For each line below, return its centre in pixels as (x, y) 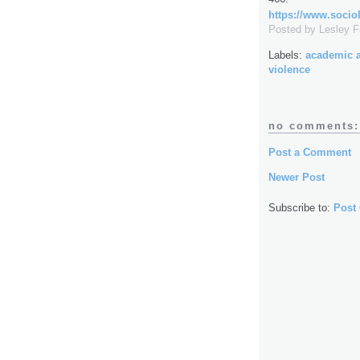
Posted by (294, 30)
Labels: (287, 55)
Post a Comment (310, 152)
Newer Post (297, 177)
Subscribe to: (301, 207)
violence (289, 69)
